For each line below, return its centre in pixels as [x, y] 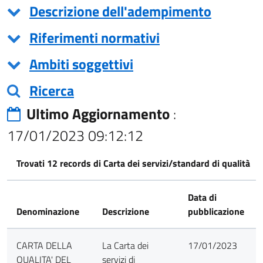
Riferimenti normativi [95, 37]
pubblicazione [216, 211]
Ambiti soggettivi [81, 64]
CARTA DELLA [44, 245]
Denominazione [48, 211]
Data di [202, 197]
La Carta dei [125, 245]
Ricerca [52, 90]
